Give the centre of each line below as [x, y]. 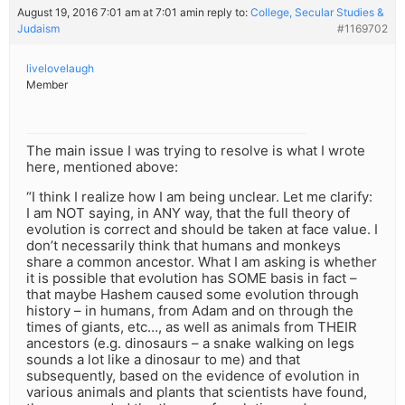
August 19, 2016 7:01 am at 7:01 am [106, 13]
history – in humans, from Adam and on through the [190, 311]
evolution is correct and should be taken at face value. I [202, 230]
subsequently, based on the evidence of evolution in [193, 376]
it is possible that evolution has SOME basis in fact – [192, 278]
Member [47, 85]
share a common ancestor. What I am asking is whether [202, 262]
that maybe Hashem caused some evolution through [193, 295]
